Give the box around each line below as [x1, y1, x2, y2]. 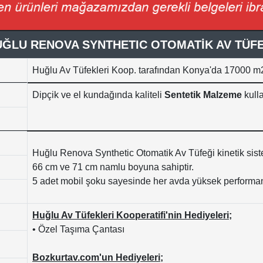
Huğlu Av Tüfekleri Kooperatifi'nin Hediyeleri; [32, 210, 232, 220]
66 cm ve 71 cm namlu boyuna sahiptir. [32, 161, 194, 172]
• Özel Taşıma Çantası [32, 224, 124, 234]
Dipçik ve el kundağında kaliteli [32, 89, 164, 100]
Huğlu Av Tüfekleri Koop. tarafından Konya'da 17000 [32, 65, 253, 75]
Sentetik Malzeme [164, 89, 242, 100]
